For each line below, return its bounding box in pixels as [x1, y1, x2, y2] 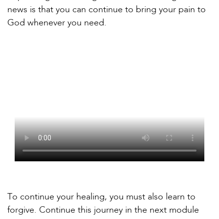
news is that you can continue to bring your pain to [7, 5, 206, 14]
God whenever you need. [7, 18, 107, 27]
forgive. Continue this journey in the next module [7, 205, 199, 215]
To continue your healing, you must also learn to [7, 192, 196, 201]
